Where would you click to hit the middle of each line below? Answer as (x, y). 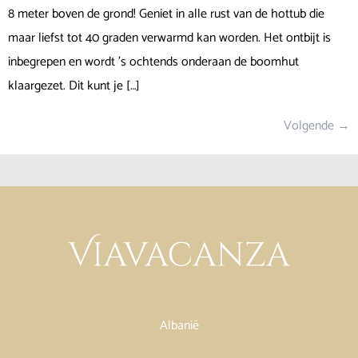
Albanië (179, 326)
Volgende (310, 126)
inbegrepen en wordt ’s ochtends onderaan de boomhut (153, 62)
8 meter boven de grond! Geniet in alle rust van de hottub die (166, 14)
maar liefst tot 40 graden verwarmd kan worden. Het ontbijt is (169, 38)
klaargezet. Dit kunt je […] (74, 86)
